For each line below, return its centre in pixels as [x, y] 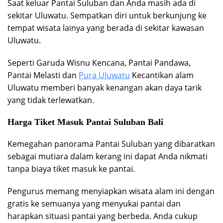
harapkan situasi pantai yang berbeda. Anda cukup [103, 216]
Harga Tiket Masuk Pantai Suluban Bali [85, 122]
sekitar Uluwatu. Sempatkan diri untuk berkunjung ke [107, 16]
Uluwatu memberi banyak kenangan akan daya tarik [105, 88]
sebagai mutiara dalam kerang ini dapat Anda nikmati [108, 157]
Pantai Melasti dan [43, 75]
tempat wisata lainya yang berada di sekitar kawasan [106, 28]
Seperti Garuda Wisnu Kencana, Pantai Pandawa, [99, 63]
